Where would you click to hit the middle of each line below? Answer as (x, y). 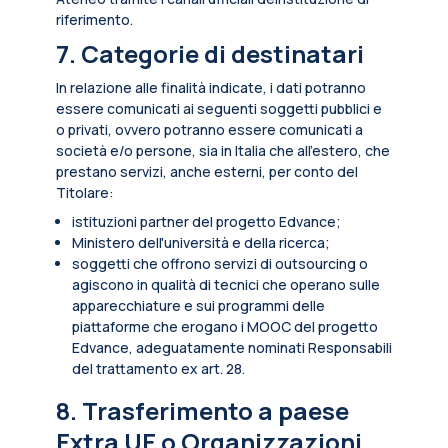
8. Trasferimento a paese (202, 411)
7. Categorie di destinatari (210, 54)
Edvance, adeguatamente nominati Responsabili (232, 348)
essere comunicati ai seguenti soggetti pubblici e (219, 109)
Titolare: (85, 193)
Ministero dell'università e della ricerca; (201, 243)
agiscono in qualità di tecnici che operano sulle (226, 285)
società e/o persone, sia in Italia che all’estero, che (223, 151)
